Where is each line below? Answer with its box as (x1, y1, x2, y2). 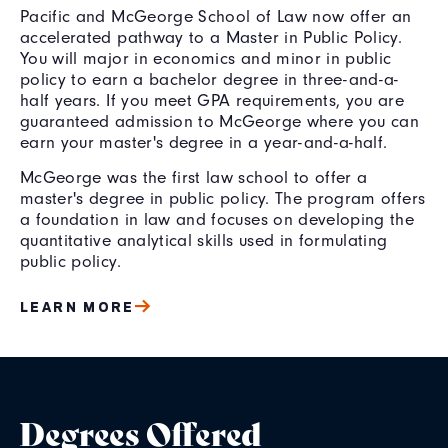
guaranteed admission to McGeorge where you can (20, 111, 420, 131)
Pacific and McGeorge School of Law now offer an (20, 6, 412, 26)
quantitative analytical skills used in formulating (20, 230, 388, 250)
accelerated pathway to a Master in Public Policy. (20, 27, 403, 47)
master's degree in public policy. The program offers (20, 188, 426, 208)
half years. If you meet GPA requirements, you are (20, 90, 405, 110)
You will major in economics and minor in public (20, 48, 392, 68)
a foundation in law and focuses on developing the (20, 209, 415, 229)
